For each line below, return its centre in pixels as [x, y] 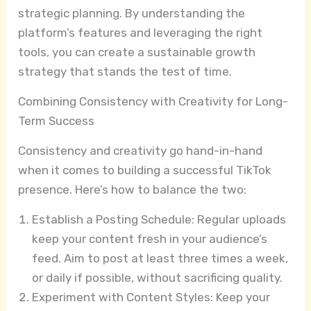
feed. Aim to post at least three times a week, [160, 258]
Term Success [57, 120]
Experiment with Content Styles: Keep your [151, 297]
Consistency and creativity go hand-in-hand [141, 150]
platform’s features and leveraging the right [141, 32]
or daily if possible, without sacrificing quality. [158, 277]
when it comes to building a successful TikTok [145, 170]
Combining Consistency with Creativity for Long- [153, 101]
